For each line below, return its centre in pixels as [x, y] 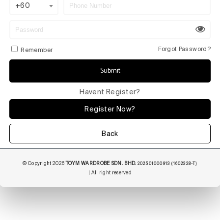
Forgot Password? [184, 49]
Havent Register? [110, 92]
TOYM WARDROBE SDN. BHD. [101, 164]
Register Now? [110, 109]
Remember [37, 50]
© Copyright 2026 [44, 164]
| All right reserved [110, 173]
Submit [110, 71]
